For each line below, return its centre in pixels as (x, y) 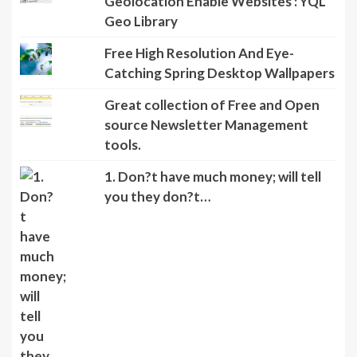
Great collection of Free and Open (212, 105)
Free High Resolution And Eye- (199, 53)
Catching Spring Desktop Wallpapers (219, 73)
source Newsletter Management (206, 125)
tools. (122, 145)
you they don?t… (157, 197)
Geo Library (141, 22)
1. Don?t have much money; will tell (212, 177)
